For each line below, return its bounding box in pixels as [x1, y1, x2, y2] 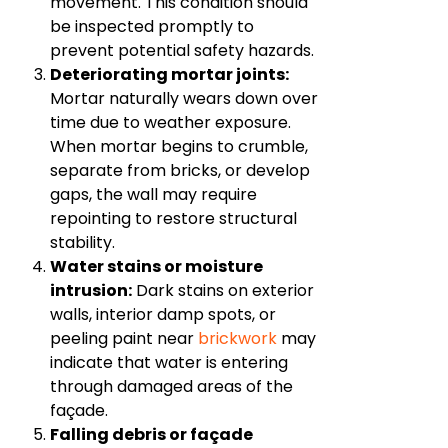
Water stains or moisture [50, 255, 263, 279]
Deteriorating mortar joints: [50, 63, 289, 87]
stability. [50, 231, 115, 255]
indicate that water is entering [50, 351, 288, 375]
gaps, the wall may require [50, 183, 257, 207]
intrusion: [50, 279, 132, 303]
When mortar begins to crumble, [50, 135, 308, 159]
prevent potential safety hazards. [50, 39, 314, 63]
